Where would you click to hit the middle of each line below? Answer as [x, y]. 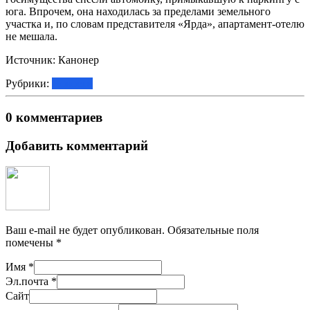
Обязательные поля [212, 230]
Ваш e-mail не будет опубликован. [85, 230]
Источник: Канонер [52, 60]
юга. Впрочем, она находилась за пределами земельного [138, 12]
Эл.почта [28, 282]
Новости [72, 84]
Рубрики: [29, 84]
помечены [31, 243]
